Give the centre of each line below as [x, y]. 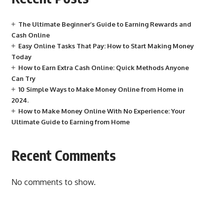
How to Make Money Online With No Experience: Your [101, 111]
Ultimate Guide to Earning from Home [70, 122]
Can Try [23, 78]
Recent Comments [63, 155]
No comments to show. [53, 182]
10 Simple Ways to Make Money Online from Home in [101, 89]
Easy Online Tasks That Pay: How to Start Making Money [106, 46]
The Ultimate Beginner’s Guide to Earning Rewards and [105, 24]
